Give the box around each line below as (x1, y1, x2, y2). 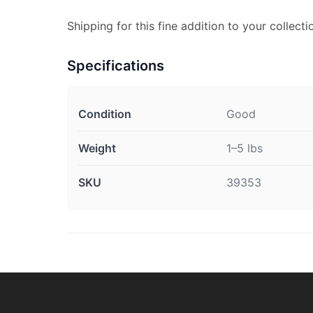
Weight (78, 141, 116, 156)
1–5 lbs (226, 141, 263, 156)
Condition (78, 107, 131, 122)
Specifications (67, 57, 164, 75)
